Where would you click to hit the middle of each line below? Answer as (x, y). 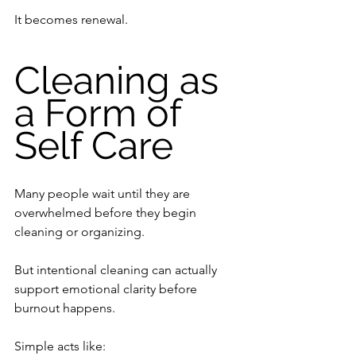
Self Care (94, 145)
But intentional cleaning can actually (117, 270)
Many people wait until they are (104, 193)
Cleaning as (121, 80)
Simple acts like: (60, 346)
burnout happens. (65, 308)
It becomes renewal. (71, 19)
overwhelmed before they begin (107, 213)
